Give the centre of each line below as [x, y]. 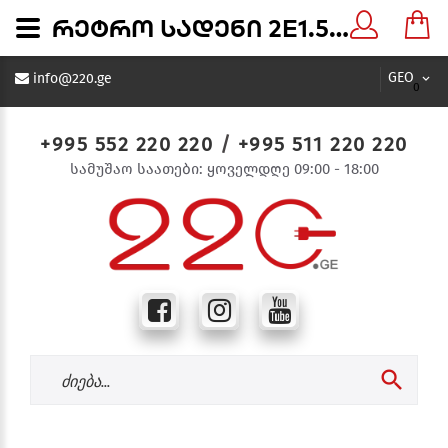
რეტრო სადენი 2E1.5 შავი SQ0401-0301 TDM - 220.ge [339, 28]
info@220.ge [72, 78]
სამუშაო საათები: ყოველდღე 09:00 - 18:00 [224, 169]
